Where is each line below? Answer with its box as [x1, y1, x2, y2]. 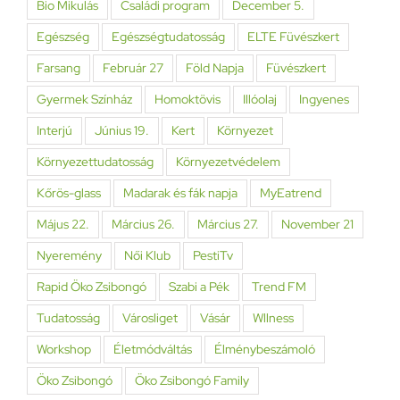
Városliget [122, 309, 178, 326]
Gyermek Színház [37, 90, 132, 107]
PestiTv [193, 246, 233, 263]
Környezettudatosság [37, 153, 154, 170]
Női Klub [124, 246, 171, 263]
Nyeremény [37, 246, 102, 263]
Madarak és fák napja [123, 184, 237, 201]
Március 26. [112, 215, 175, 232]
